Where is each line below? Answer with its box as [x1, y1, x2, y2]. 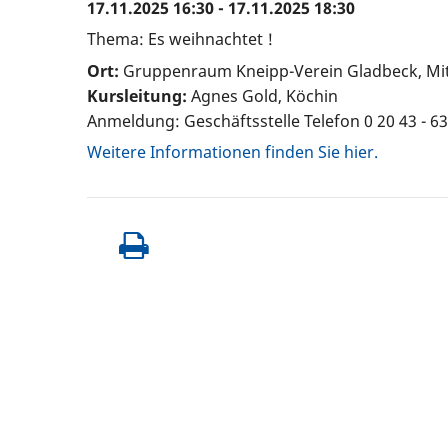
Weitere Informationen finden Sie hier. [87, 141, 378, 164]
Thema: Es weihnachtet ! [87, 28, 273, 51]
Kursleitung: [87, 84, 187, 107]
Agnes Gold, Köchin [187, 84, 338, 107]
